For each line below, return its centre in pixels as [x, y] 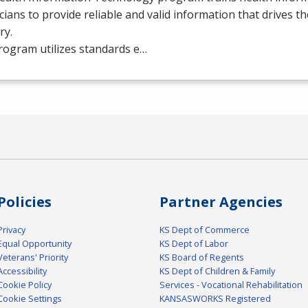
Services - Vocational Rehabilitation [231, 285]
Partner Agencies [221, 202]
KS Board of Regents [202, 257]
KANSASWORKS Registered [215, 299]
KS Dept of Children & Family [217, 271]
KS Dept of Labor [194, 244]
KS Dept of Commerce [205, 230]
